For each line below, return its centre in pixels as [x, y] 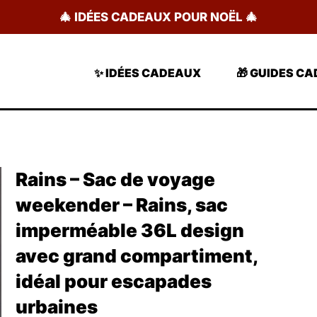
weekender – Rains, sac [122, 205]
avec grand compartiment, [137, 256]
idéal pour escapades [114, 281]
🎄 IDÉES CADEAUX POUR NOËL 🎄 [158, 17]
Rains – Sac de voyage [115, 179]
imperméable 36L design [130, 230]
